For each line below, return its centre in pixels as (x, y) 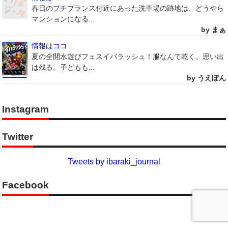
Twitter (18, 137)
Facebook (26, 185)
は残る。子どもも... (63, 67)
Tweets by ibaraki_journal (114, 162)
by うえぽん (206, 78)
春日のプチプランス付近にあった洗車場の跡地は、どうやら (128, 8)
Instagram (26, 109)
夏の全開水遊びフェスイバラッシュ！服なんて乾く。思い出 (128, 57)
